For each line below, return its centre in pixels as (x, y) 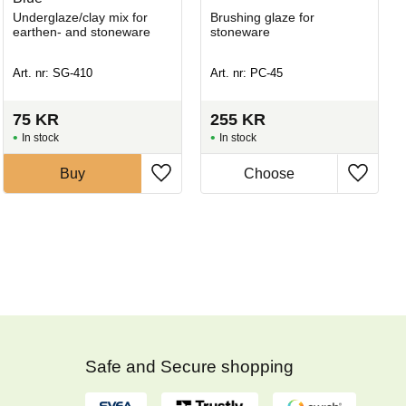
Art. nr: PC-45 (246, 73)
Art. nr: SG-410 (53, 73)
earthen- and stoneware (82, 31)
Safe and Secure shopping (192, 366)
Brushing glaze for (262, 17)
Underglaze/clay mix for (81, 17)
